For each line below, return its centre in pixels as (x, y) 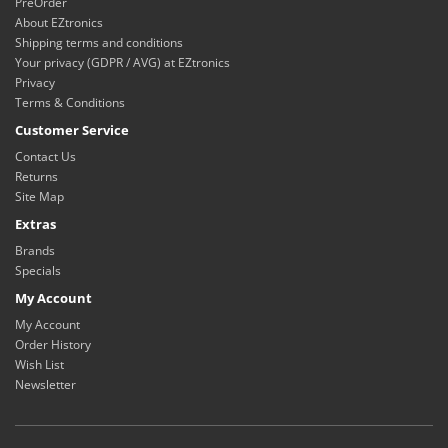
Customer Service (72, 130)
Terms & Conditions (70, 102)
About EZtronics (59, 22)
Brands (35, 250)
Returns (36, 176)
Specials (38, 270)
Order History (53, 344)
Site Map (39, 196)
